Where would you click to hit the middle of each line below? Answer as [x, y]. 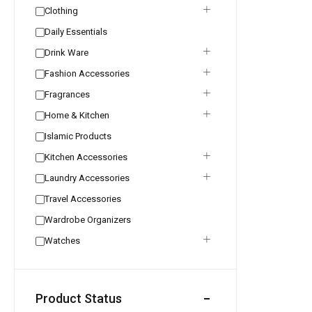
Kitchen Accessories [86, 157]
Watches [62, 241]
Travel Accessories [83, 199]
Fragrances [67, 94]
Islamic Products [78, 136]
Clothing [61, 11]
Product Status [79, 298]
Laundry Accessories [87, 178]
